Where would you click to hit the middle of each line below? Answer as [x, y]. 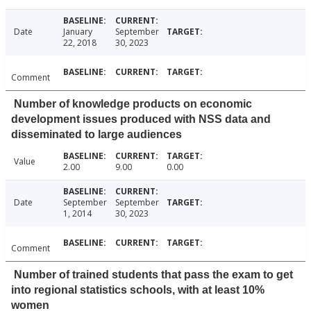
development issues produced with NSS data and [141, 119]
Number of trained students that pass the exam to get [153, 275]
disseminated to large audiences [96, 135]
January [77, 32]
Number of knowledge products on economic [133, 104]
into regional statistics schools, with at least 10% [138, 290]
